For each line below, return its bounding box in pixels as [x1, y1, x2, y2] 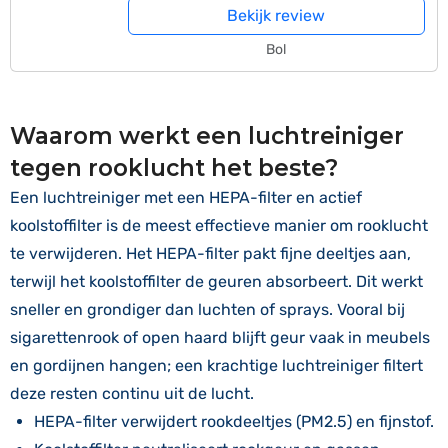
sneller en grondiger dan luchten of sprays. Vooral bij [10, 300, 405, 319]
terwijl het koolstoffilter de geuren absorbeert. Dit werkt [10, 272, 423, 291]
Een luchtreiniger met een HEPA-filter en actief [10, 188, 362, 207]
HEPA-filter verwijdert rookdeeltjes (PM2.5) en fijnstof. [34, 412, 434, 431]
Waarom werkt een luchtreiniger [10, 122, 404, 150]
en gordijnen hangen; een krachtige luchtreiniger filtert [10, 356, 423, 375]
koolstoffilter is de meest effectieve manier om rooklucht [10, 216, 428, 235]
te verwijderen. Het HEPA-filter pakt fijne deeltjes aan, [10, 244, 411, 263]
